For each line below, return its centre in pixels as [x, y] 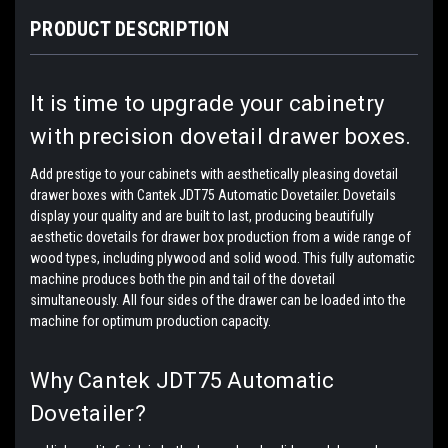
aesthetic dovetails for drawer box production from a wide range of [220, 236]
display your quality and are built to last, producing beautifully [202, 215]
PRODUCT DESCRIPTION [129, 28]
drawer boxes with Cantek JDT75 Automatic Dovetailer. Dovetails [213, 194]
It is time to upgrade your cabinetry [207, 103]
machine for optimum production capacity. [150, 320]
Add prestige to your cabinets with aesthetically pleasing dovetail [214, 173]
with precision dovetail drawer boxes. [221, 136]
